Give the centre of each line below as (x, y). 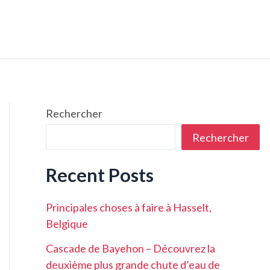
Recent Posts (100, 175)
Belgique (67, 224)
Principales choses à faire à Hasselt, (129, 208)
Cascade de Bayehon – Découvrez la (130, 248)
